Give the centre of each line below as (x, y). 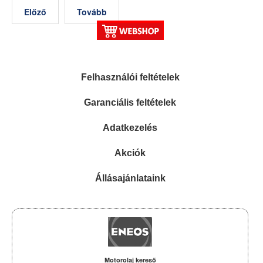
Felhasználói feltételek (130, 77)
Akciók (130, 153)
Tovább (92, 12)
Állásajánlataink (130, 178)
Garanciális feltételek (130, 102)
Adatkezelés (130, 128)
